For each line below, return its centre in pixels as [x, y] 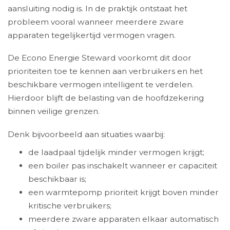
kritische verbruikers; [70, 206]
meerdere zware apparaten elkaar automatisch [123, 219]
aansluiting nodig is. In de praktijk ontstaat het [98, 8]
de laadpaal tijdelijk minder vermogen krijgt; [116, 152]
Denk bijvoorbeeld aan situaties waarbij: [86, 134]
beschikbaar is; [57, 179]
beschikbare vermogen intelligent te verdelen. [101, 85]
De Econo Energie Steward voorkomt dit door [100, 58]
